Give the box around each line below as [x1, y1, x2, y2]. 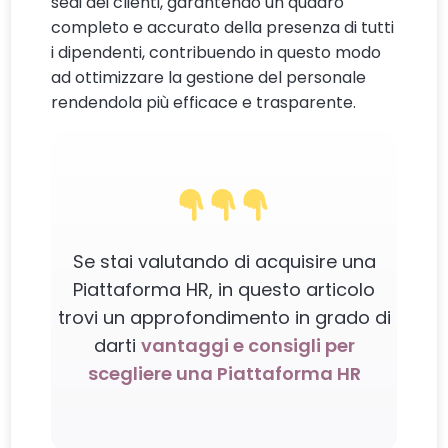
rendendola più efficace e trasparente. [51, 91, 357, 115]
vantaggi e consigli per [140, 333, 355, 359]
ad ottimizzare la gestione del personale [51, 66, 367, 90]
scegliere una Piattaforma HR [87, 361, 361, 387]
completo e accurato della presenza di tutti [51, 16, 395, 40]
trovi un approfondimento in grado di [57, 305, 391, 331]
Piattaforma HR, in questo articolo [73, 277, 375, 303]
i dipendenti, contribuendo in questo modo [51, 41, 382, 65]
